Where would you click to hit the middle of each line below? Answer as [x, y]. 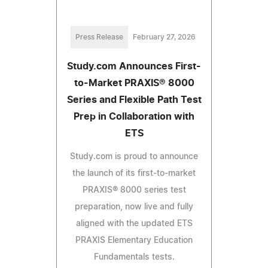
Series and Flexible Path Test [134, 100]
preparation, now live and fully [134, 207]
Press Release [99, 37]
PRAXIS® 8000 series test [134, 190]
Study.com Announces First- [134, 66]
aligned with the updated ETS [134, 223]
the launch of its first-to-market [134, 173]
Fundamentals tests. [134, 257]
